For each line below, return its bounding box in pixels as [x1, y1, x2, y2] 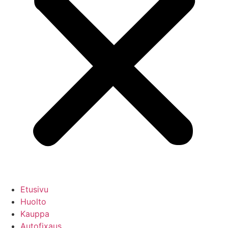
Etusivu [20, 184, 48, 194]
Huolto [20, 196, 46, 207]
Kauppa [20, 208, 49, 219]
